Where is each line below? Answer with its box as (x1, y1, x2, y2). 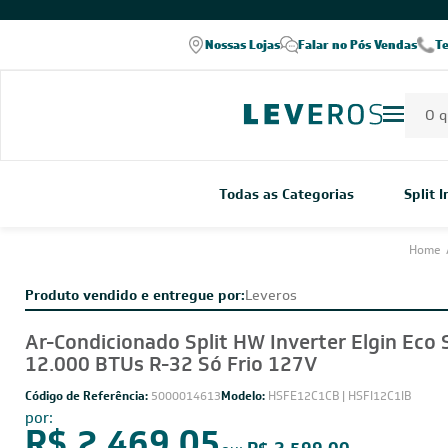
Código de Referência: (25, 405, 151, 421)
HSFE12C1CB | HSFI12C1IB (268, 405, 411, 421)
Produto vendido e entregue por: (25, 303, 245, 321)
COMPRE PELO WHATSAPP (100, 10, 259, 27)
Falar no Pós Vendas (298, 53, 417, 70)
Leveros (245, 303, 297, 321)
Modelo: (221, 405, 268, 421)
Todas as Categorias (219, 201, 354, 220)
